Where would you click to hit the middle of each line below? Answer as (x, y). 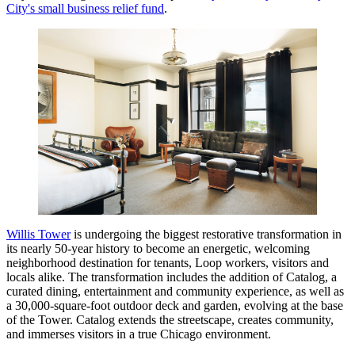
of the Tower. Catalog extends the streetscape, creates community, (170, 320)
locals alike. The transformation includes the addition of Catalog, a (172, 277)
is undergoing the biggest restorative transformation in (206, 235)
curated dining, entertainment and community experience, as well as (175, 292)
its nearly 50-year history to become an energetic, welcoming (158, 249)
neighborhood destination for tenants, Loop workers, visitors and (168, 263)
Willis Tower (38, 235)
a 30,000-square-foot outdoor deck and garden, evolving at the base (175, 306)
